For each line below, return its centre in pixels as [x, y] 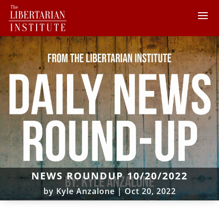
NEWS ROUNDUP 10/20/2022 [109, 175]
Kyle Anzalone [85, 191]
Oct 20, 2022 [150, 191]
